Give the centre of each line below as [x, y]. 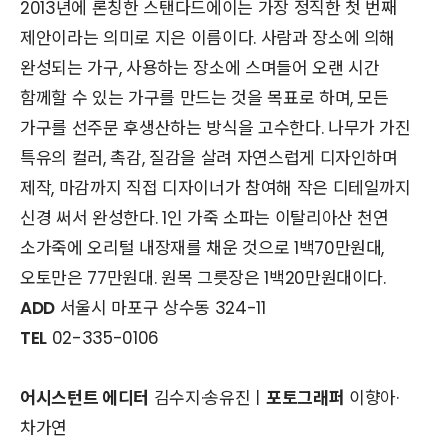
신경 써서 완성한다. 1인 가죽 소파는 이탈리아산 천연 [204, 218]
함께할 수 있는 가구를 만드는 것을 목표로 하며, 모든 [204, 98]
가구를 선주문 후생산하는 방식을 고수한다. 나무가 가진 [215, 128]
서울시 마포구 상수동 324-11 [160, 308]
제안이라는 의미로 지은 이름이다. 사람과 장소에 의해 [208, 38]
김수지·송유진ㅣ [207, 398]
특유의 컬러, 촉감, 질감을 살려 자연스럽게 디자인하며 [209, 158]
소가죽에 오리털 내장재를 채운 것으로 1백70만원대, [202, 248]
